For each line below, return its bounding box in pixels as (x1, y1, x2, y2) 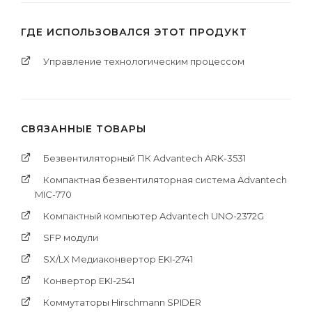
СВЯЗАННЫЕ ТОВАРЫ (21, 122, 146, 135)
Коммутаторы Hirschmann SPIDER (43, 296, 201, 308)
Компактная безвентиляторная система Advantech (43, 173, 287, 185)
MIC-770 (35, 188, 72, 200)
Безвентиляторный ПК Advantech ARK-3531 (43, 152, 246, 164)
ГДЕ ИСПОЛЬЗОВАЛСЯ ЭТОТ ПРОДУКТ (21, 25, 247, 38)
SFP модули (43, 231, 98, 243)
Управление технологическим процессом (43, 55, 244, 67)
